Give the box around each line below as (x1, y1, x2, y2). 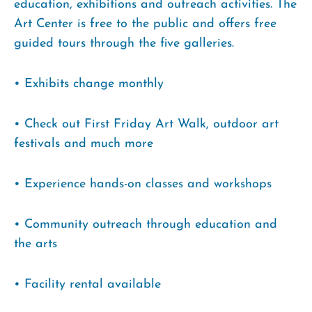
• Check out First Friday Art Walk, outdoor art (14, 117, 279, 131)
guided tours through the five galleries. (14, 36, 234, 50)
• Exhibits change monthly (14, 77, 164, 91)
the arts (14, 237, 57, 251)
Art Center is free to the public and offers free (14, 17, 276, 31)
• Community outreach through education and (14, 217, 277, 231)
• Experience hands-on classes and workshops (14, 177, 272, 191)
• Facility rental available (14, 277, 161, 291)
